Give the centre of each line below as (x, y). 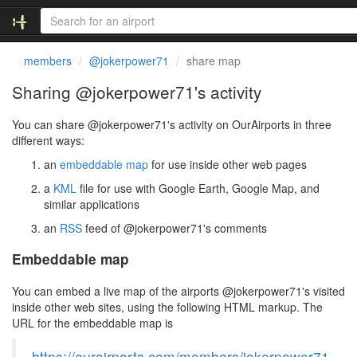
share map (214, 61)
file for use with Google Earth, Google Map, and (198, 188)
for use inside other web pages (228, 164)
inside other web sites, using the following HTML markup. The (167, 307)
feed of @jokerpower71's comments (175, 228)
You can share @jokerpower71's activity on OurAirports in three (172, 124)
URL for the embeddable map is (92, 323)
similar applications (92, 204)
